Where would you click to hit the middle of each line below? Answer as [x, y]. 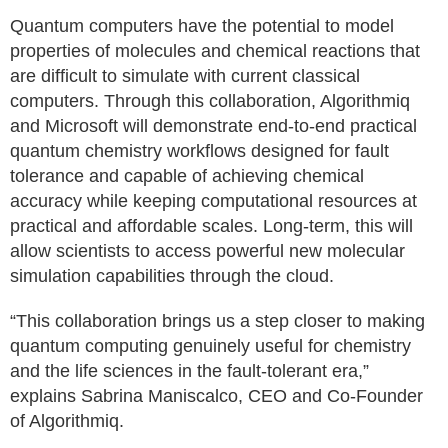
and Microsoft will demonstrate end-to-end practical [213, 126]
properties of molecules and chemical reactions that [215, 51]
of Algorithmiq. [67, 421]
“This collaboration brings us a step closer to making [217, 321]
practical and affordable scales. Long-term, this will [211, 226]
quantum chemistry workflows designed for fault [199, 151]
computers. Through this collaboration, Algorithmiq [210, 101]
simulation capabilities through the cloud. [172, 276]
